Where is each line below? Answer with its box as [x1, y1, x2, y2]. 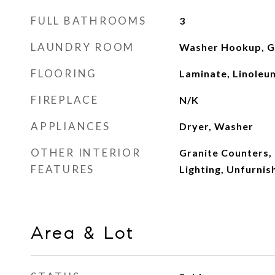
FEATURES [31, 163, 95, 176]
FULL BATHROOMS [31, 14, 147, 27]
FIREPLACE [31, 93, 99, 106]
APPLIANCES [31, 120, 110, 133]
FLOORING [31, 67, 97, 80]
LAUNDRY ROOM [31, 41, 134, 53]
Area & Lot [31, 222, 134, 244]
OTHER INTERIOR [31, 146, 141, 159]
